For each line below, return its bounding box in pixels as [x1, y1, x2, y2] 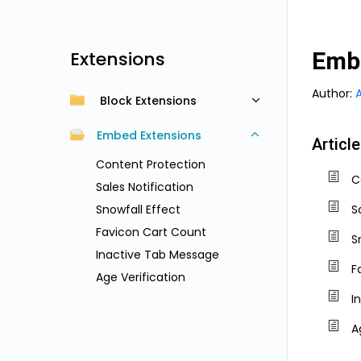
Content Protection [96, 156, 205, 172]
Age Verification [96, 269, 185, 285]
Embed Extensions [97, 127, 201, 144]
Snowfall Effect [96, 201, 180, 218]
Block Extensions [100, 93, 197, 110]
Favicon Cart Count [96, 224, 206, 240]
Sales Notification [96, 179, 193, 195]
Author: [312, 85, 355, 102]
